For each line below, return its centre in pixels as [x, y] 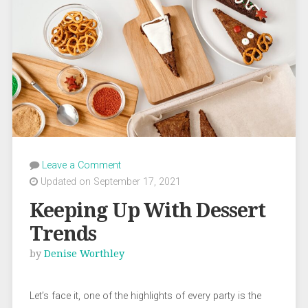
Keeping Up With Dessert [147, 210]
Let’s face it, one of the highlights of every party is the [145, 296]
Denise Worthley [84, 253]
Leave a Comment [81, 165]
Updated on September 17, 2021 [109, 181]
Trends [63, 233]
